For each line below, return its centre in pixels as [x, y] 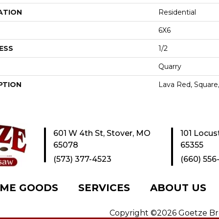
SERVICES [104, 187]
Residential [177, 12]
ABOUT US [178, 187]
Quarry [170, 66]
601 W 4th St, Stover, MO [102, 133]
